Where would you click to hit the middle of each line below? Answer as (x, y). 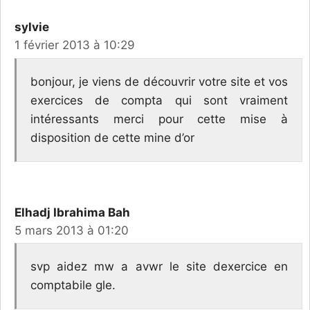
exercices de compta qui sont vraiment (159, 100)
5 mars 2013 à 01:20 (72, 230)
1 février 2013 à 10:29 (75, 45)
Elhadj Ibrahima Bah (72, 212)
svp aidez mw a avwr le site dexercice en (159, 267)
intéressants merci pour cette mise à (159, 119)
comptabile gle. (73, 285)
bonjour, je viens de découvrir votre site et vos (159, 81)
